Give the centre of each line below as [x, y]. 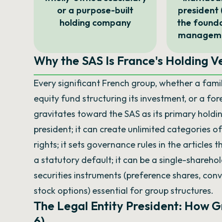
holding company [95, 23]
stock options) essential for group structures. [124, 191]
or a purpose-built [95, 10]
